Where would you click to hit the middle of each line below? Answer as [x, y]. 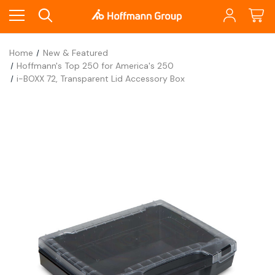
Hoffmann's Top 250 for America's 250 [95, 66]
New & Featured [75, 53]
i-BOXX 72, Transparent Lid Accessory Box [101, 79]
